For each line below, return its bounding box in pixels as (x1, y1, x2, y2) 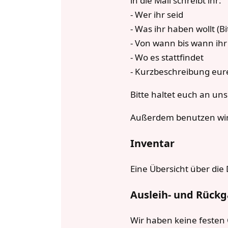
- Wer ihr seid (130, 8, 186, 20)
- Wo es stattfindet (130, 51, 206, 63)
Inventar (130, 136, 175, 150)
